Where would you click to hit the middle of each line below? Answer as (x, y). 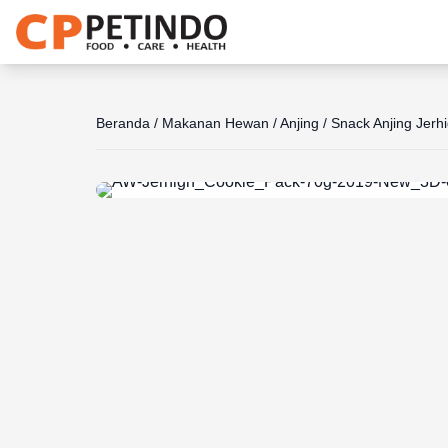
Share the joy (211, 107)
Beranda (123, 122)
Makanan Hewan (215, 122)
